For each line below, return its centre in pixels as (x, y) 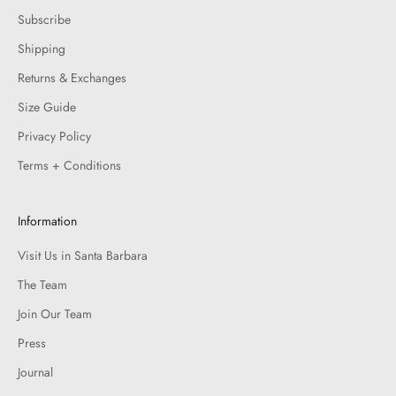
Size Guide (47, 107)
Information (47, 221)
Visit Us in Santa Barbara (83, 255)
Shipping (42, 48)
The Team (42, 284)
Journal (35, 372)
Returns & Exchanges (72, 77)
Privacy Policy (54, 136)
